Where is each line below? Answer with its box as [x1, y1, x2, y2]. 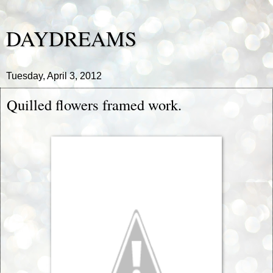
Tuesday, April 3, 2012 [6, 71, 102, 81]
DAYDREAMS [6, 24, 136, 52]
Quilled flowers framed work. [7, 94, 182, 115]
